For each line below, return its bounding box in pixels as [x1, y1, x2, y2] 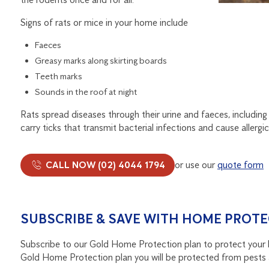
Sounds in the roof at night [34, 86, 138, 97]
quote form [217, 159, 264, 171]
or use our [174, 159, 217, 171]
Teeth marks [34, 70, 82, 82]
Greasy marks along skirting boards [34, 55, 167, 66]
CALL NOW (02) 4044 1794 [43, 159, 165, 171]
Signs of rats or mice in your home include [20, 16, 188, 28]
